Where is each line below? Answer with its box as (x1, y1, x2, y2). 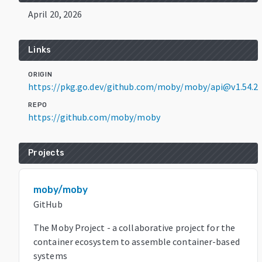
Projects (28, 147, 64, 158)
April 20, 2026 (28, 8, 82, 20)
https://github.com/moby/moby (28, 111, 160, 123)
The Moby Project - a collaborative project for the (33, 221, 236, 233)
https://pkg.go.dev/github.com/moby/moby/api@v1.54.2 (28, 80, 258, 92)
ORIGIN (28, 70, 53, 78)
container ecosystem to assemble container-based (33, 235, 240, 247)
